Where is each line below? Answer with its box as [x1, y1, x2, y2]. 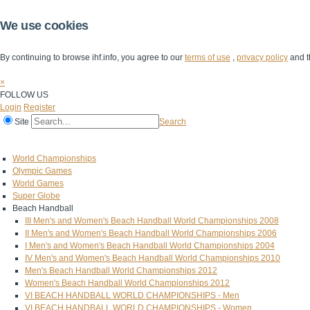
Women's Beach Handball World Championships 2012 [25, 278, 230, 288]
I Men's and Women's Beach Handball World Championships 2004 [25, 241, 275, 250]
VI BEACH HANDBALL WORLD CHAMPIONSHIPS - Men [25, 291, 239, 300]
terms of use [185, 53, 230, 62]
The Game [177, 136, 217, 145]
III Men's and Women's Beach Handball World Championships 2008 [25, 216, 279, 226]
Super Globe [12, 191, 60, 201]
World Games [12, 179, 64, 188]
